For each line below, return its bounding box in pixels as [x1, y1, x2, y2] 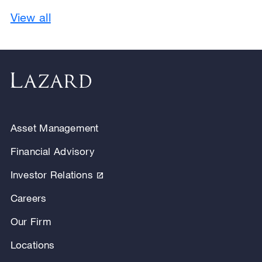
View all [10, 11, 51, 25]
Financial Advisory [10, 145, 95, 158]
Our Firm [10, 215, 51, 228]
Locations [10, 239, 55, 251]
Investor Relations [10, 168, 93, 181]
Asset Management [10, 122, 99, 135]
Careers [10, 192, 47, 205]
